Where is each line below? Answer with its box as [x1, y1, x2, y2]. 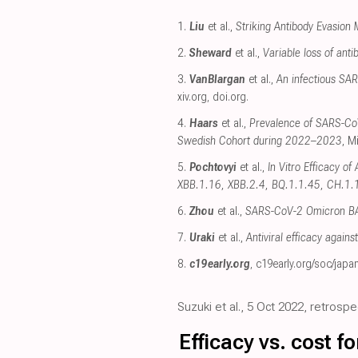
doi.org [213, 89, 246, 104]
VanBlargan [189, 72, 245, 86]
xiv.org [177, 89, 207, 104]
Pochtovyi [189, 160, 237, 174]
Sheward [189, 46, 232, 60]
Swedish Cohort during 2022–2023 [177, 133, 342, 148]
